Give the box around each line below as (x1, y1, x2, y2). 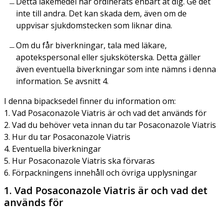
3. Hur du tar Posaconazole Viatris (4, 131, 130, 142)
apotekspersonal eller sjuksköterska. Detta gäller (16, 51, 201, 63)
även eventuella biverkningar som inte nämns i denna (16, 63, 216, 75)
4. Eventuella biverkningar (4, 143, 101, 154)
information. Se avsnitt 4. (16, 75, 109, 87)
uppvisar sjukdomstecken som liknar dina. (16, 19, 172, 31)
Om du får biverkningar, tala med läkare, (16, 39, 167, 51)
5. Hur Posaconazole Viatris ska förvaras (4, 155, 155, 166)
